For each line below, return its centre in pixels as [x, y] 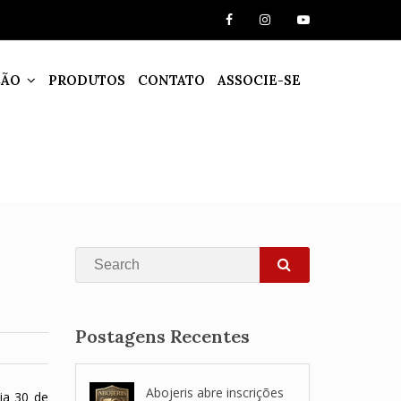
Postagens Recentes [162, 336]
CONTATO [171, 80]
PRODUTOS [86, 80]
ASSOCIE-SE [259, 80]
